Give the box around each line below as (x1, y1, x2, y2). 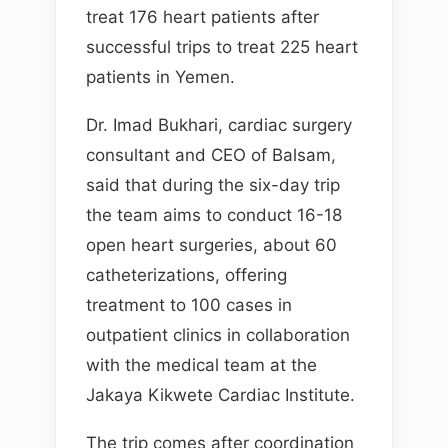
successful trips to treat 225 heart (86, 37, 358, 57)
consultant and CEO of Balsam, (86, 145, 336, 165)
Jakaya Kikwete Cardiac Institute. (86, 385, 355, 405)
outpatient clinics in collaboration (86, 325, 350, 345)
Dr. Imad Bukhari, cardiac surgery (86, 115, 352, 135)
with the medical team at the (86, 355, 317, 375)
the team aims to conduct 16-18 (86, 205, 342, 225)
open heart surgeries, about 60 (86, 235, 337, 255)
